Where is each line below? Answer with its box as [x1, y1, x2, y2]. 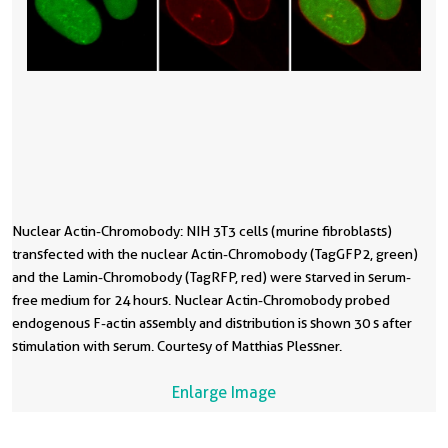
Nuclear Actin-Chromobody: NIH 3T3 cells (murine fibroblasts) [12, 223, 392, 240]
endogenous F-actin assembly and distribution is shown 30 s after [12, 315, 412, 332]
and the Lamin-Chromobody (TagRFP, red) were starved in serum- [12, 269, 411, 286]
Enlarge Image [172, 383, 276, 403]
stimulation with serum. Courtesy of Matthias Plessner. [12, 338, 342, 355]
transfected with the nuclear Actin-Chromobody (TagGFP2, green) [12, 246, 418, 263]
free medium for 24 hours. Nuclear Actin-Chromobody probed [12, 292, 390, 309]
